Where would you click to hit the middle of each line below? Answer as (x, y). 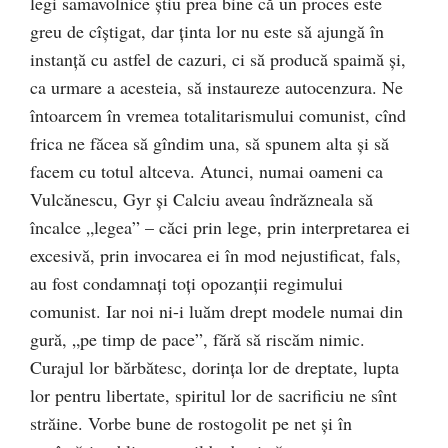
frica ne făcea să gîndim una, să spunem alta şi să (209, 143)
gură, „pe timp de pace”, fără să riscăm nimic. (197, 339)
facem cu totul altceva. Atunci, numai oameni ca (206, 171)
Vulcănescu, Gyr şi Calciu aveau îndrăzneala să (201, 199)
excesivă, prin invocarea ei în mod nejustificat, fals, (215, 255)
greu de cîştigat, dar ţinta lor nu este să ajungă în (207, 31)
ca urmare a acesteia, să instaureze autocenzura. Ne (216, 87)
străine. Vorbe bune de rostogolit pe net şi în (191, 423)
